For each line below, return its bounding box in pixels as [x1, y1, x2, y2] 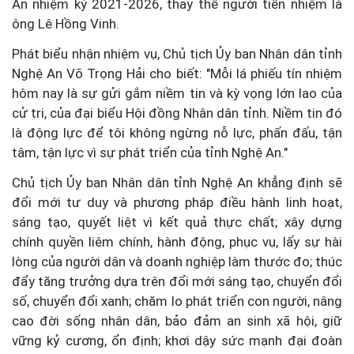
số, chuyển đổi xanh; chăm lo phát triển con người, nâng [12, 292, 342, 309]
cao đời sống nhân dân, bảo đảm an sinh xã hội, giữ [12, 312, 342, 329]
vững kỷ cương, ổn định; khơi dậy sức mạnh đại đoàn [12, 332, 342, 348]
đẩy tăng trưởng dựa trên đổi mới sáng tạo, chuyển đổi [12, 273, 342, 289]
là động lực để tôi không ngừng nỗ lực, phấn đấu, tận [12, 124, 342, 141]
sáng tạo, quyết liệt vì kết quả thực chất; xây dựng [12, 213, 342, 230]
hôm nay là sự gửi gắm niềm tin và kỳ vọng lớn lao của [12, 85, 342, 101]
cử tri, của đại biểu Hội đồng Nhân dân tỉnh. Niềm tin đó [12, 104, 342, 121]
